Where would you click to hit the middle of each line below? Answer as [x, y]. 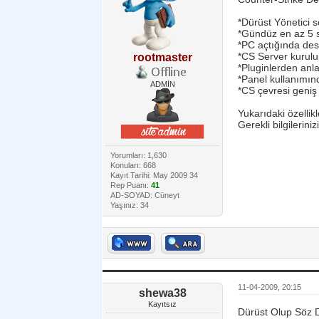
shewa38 [162, 293]
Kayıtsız [163, 304]
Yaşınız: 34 [130, 205]
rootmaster [162, 57]
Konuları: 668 [133, 165]
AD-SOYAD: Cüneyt [145, 195]
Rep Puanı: [131, 185]
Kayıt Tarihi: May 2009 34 [154, 175]
